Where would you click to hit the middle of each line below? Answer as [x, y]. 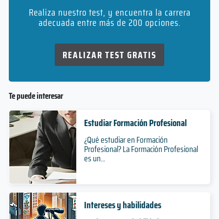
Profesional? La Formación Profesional [141, 149]
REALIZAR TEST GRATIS [109, 55]
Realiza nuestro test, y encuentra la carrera [109, 12]
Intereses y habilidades [122, 205]
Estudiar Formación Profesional [135, 122]
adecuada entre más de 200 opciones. [109, 22]
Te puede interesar [36, 96]
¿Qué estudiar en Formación [126, 140]
